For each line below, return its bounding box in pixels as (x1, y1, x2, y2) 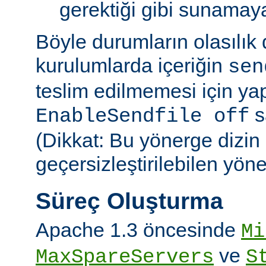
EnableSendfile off (36, 105, 249, 128)
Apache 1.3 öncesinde (36, 218, 241, 242)
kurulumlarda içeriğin (36, 54, 228, 77)
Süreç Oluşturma (36, 188, 223, 214)
